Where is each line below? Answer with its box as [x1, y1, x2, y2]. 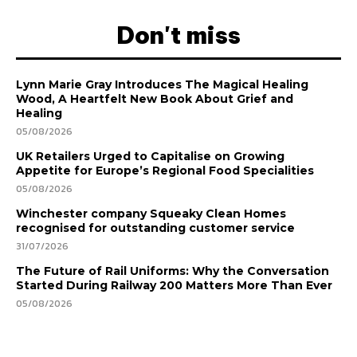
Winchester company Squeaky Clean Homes [16, 206, 286, 222]
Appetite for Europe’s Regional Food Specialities [16, 163, 314, 178]
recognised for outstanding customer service [16, 221, 295, 236]
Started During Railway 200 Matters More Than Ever [16, 278, 332, 293]
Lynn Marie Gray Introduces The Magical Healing [16, 77, 308, 92]
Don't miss [116, 20, 241, 51]
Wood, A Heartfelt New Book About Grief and [16, 92, 293, 107]
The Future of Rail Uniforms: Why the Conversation [16, 264, 329, 279]
